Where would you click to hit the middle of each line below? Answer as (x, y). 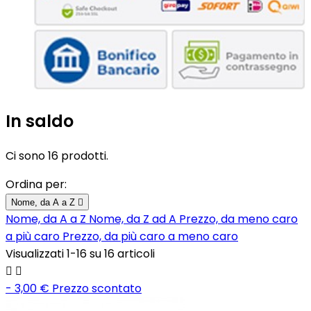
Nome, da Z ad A (134, 219)
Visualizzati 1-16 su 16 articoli (80, 253)
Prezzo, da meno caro (238, 219)
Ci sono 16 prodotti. (57, 155)
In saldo (40, 121)
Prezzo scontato (97, 288)
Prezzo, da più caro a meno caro (150, 236)
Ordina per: (36, 184)
